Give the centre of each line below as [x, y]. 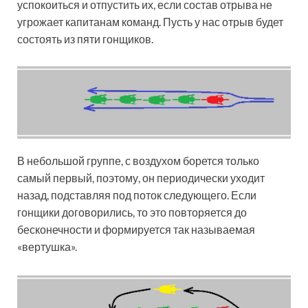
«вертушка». [47, 246]
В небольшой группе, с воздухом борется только [138, 160]
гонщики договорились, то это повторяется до [132, 212]
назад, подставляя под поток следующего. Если [137, 195]
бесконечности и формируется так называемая [136, 229]
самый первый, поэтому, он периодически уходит [141, 177]
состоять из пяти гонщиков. [85, 39]
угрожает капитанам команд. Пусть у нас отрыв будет [150, 22]
